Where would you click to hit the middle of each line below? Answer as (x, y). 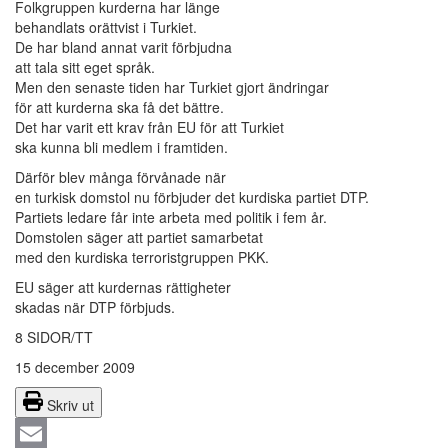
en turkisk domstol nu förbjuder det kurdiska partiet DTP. (192, 197)
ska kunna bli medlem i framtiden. (121, 147)
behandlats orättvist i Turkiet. (106, 27)
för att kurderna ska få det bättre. (119, 107)
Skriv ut (70, 405)
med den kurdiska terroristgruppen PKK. (142, 257)
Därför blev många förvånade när (120, 177)
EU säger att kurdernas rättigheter (123, 287)
